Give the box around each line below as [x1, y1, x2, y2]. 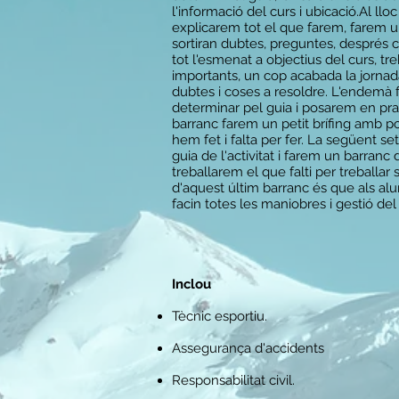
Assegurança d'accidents [172, 340, 324, 356]
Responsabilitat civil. [172, 372, 295, 388]
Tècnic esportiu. [172, 308, 267, 324]
